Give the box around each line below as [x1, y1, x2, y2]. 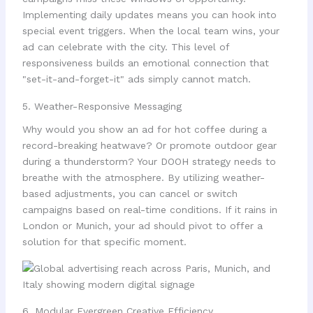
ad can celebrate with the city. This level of [22, 41, 229, 53]
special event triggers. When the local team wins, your [22, 25, 279, 37]
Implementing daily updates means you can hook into [22, 9, 277, 21]
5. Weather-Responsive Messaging [22, 100, 182, 112]
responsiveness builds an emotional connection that [22, 57, 269, 69]
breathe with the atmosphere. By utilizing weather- [22, 171, 265, 183]
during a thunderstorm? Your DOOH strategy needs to [22, 155, 276, 167]
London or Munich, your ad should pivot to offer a [22, 219, 263, 231]
